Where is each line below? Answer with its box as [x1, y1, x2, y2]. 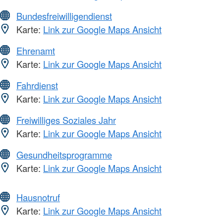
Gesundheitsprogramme [16, 148, 112, 161]
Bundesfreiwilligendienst [16, 9, 112, 22]
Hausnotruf [16, 190, 60, 204]
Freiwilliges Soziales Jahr [16, 113, 116, 126]
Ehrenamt [16, 44, 55, 57]
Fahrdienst [16, 78, 58, 92]
